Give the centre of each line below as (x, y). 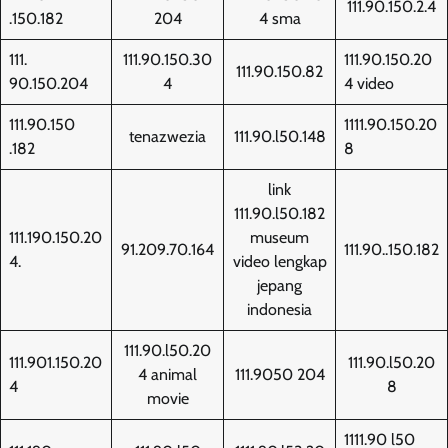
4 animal (167, 374)
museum (279, 237)
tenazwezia (167, 136)
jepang (279, 285)
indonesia (279, 309)
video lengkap (279, 261)
